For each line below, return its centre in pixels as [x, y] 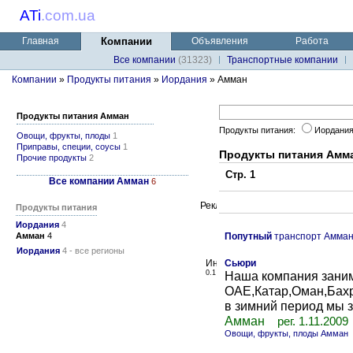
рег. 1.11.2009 [313, 321]
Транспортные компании [282, 60]
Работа [312, 41]
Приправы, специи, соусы [69, 147]
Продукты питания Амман [73, 116]
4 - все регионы [92, 251]
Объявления [220, 41]
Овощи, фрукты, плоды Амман [286, 333]
